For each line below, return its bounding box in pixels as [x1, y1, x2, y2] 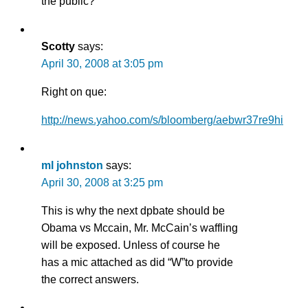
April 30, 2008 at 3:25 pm [41, 176, 163, 188]
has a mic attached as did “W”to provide [41, 256, 233, 268]
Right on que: [41, 85, 107, 98]
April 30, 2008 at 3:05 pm [41, 57, 163, 69]
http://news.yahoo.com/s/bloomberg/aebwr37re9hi [41, 113, 283, 126]
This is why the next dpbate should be [41, 204, 225, 217]
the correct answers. [41, 273, 139, 285]
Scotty [41, 40, 75, 52]
